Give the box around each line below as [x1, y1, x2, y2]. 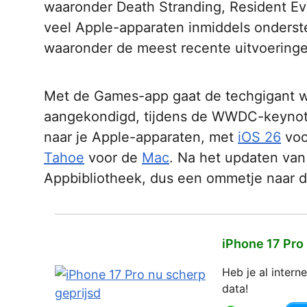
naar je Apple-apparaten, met [44, 128, 238, 145]
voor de [84, 149, 142, 166]
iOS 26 [238, 128, 281, 145]
